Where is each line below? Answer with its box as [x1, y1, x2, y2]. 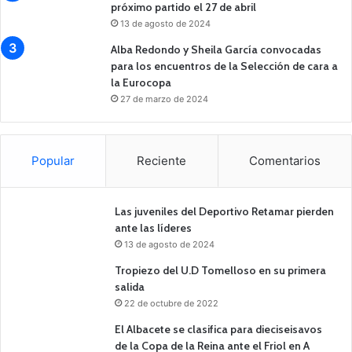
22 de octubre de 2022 [124, 297, 218, 309]
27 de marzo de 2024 [120, 93, 208, 104]
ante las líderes [115, 220, 192, 235]
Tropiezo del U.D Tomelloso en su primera [115, 262, 326, 277]
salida [115, 279, 145, 294]
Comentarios [248, 152, 321, 168]
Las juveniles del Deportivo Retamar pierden [115, 203, 334, 218]
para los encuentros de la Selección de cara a [111, 58, 338, 73]
